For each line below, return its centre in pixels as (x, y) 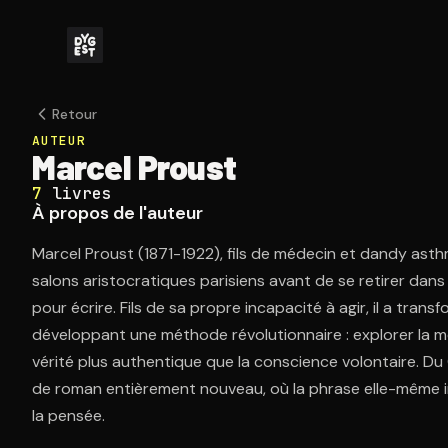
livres (82, 193)
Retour (74, 114)
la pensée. (68, 415)
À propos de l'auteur (117, 213)
